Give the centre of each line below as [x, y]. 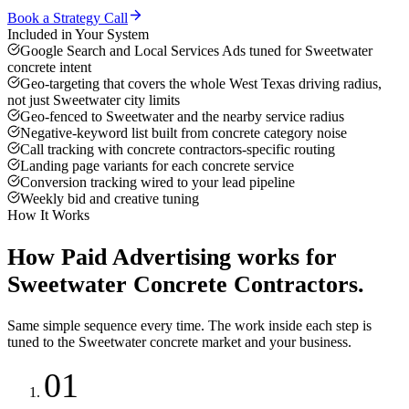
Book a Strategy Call [68, 18]
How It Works [48, 215]
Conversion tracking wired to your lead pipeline [157, 183]
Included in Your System [78, 35]
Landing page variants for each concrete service [157, 166]
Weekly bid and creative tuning [110, 199]
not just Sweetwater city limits [94, 100]
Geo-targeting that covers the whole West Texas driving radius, [201, 84]
